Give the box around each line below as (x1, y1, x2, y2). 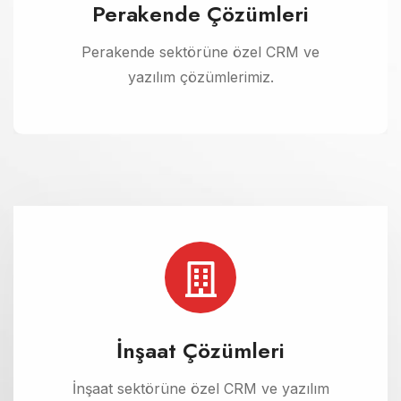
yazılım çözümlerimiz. (127, 67, 274, 86)
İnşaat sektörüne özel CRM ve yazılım (72, 379, 329, 397)
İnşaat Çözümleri (116, 334, 285, 366)
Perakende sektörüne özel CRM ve (81, 42, 320, 61)
